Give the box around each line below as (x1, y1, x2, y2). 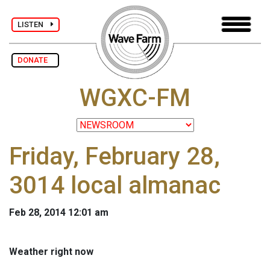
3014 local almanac (9, 171, 221, 200)
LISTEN (17, 19, 51, 29)
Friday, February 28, (9, 142, 220, 171)
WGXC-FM (80, 84, 190, 113)
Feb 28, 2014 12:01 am (9, 207, 108, 219)
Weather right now (9, 246, 93, 258)
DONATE (17, 55, 53, 64)
